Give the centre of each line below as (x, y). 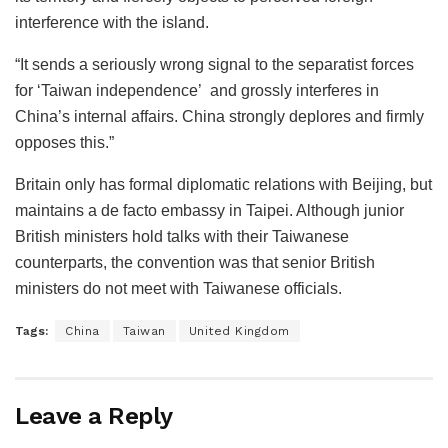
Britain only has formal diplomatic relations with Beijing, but (223, 185)
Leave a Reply (94, 416)
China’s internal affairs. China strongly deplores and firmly (219, 117)
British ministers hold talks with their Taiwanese (182, 237)
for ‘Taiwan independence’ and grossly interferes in (197, 91)
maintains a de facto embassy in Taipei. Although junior (209, 211)
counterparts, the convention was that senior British (195, 263)
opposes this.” (64, 143)
